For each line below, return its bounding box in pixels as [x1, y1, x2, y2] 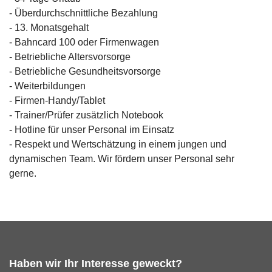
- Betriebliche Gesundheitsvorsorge [9, 66, 163, 76]
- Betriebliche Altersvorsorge [9, 52, 131, 62]
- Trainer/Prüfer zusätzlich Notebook [9, 110, 163, 120]
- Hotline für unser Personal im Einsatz [9, 124, 174, 135]
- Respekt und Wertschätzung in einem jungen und [9, 139, 226, 149]
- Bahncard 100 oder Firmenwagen [9, 37, 159, 47]
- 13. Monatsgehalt [9, 22, 89, 33]
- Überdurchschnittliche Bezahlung [9, 8, 158, 18]
